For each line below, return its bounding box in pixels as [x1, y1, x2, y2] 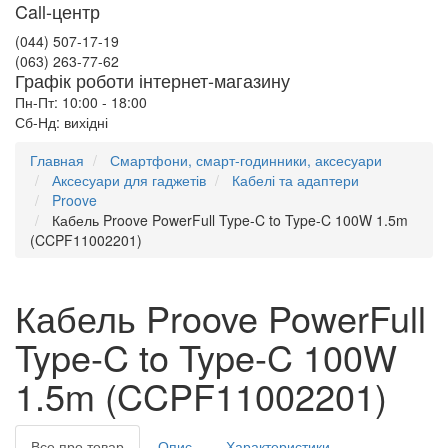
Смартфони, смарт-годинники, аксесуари [110, 150, 382, 170]
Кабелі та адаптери [232, 170, 359, 190]
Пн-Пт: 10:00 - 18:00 [15, 92, 147, 112]
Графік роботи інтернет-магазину [15, 67, 290, 93]
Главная [30, 150, 84, 170]
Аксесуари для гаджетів [52, 170, 206, 190]
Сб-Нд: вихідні [15, 112, 108, 132]
